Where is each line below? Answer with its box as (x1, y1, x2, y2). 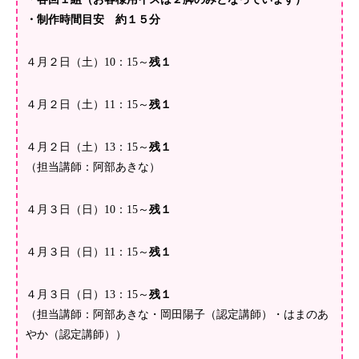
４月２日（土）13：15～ (26, 141, 149, 154)
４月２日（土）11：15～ (26, 99, 149, 111)
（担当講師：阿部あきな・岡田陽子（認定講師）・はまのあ (26, 309, 329, 321)
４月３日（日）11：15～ (26, 246, 149, 259)
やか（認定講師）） (26, 329, 127, 341)
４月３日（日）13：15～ (26, 288, 149, 301)
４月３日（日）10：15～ (26, 204, 149, 216)
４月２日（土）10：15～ (26, 56, 149, 69)
